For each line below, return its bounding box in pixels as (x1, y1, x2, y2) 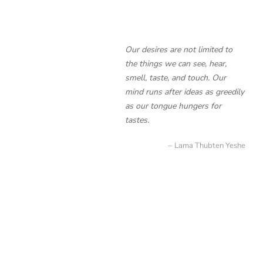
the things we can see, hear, (125, 58, 227, 69)
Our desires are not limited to (125, 44, 232, 55)
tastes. (125, 114, 149, 126)
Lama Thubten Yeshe (174, 140, 245, 151)
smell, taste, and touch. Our (125, 72, 226, 83)
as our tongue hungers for (125, 100, 221, 112)
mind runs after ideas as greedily (125, 86, 244, 97)
